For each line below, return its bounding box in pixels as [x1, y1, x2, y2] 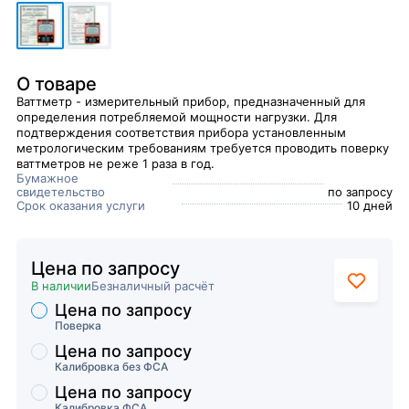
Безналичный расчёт [91, 278, 215, 293]
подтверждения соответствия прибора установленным [16, 125, 346, 140]
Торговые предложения [30, 302, 173, 317]
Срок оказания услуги [16, 198, 145, 213]
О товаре [16, 73, 97, 95]
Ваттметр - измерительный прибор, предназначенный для [16, 94, 365, 109]
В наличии [31, 278, 91, 293]
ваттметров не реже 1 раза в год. [16, 156, 215, 171]
